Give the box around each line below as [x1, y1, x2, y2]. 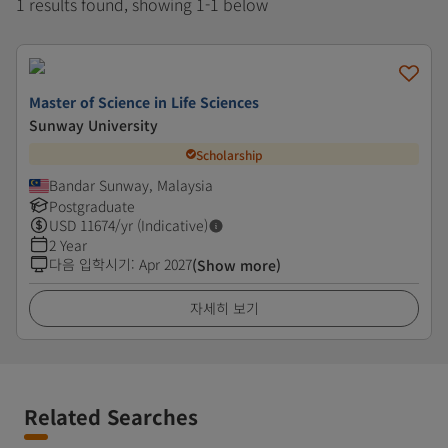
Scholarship [195, 145, 263, 163]
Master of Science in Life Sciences [29, 92, 259, 112]
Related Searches [24, 402, 198, 431]
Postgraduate [49, 196, 135, 216]
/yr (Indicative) [115, 215, 208, 235]
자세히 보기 [189, 298, 259, 318]
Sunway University [29, 115, 158, 135]
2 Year [49, 235, 87, 255]
